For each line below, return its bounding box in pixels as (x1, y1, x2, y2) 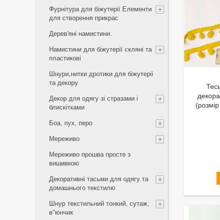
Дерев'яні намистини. (49, 30, 112, 37)
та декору (49, 79, 78, 86)
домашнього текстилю (49, 184, 115, 192)
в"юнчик (49, 209, 73, 216)
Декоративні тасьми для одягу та (49, 175, 148, 183)
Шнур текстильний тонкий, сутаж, (49, 200, 149, 207)
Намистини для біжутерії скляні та (49, 46, 152, 53)
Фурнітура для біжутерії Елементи (49, 5, 152, 13)
